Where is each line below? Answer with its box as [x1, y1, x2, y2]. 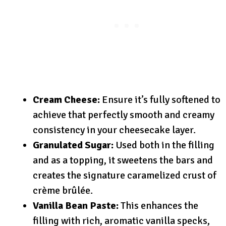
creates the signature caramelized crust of [33, 169, 216, 182]
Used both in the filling [114, 139, 214, 152]
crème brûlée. [33, 184, 93, 197]
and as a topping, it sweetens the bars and [33, 154, 213, 167]
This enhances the [119, 199, 198, 212]
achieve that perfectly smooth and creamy [33, 108, 214, 122]
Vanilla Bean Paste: [33, 199, 119, 212]
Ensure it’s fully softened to [100, 93, 220, 106]
